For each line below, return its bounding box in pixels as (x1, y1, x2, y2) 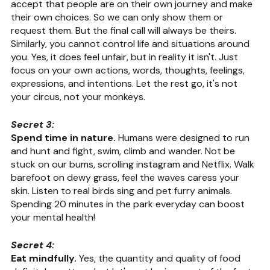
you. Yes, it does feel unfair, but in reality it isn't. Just (11, 50, 240, 63)
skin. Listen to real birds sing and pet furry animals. (11, 184, 234, 197)
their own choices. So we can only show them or (11, 10, 225, 24)
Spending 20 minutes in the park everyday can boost (11, 197, 247, 210)
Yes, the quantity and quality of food (77, 251, 243, 265)
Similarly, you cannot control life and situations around (11, 37, 252, 50)
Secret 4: (11, 238, 54, 251)
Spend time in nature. (11, 131, 118, 144)
